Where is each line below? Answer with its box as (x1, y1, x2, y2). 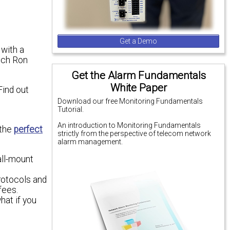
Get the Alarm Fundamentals (71, 69, 206, 82)
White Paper (110, 82, 167, 94)
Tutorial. (57, 105, 84, 114)
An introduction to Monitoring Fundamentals (57, 121, 201, 129)
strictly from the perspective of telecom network (57, 129, 212, 138)
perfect (14, 124, 43, 135)
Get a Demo (120, 37, 158, 46)
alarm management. (57, 137, 123, 146)
